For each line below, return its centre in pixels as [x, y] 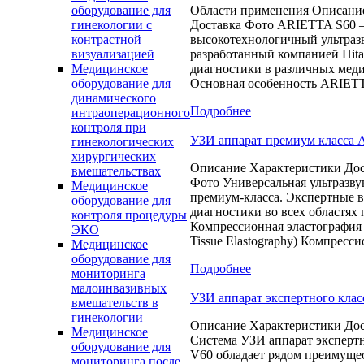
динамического [114, 98]
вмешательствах [116, 171]
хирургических [114, 156]
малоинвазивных [119, 288]
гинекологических [123, 142]
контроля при [109, 127]
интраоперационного [131, 113]
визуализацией [113, 54]
